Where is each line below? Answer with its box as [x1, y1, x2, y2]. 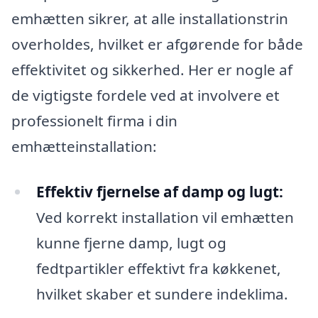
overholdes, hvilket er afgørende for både [11, 34, 303, 55]
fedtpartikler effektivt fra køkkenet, [35, 258, 281, 278]
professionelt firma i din [11, 111, 177, 131]
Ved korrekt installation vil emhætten [35, 207, 294, 227]
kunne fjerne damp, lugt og [35, 232, 226, 253]
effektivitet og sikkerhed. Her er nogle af [11, 60, 292, 80]
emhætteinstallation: [11, 136, 157, 157]
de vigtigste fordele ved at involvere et [11, 85, 280, 106]
